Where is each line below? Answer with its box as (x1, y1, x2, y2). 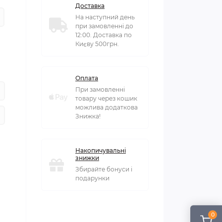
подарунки (75, 174, 110, 182)
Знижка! (75, 112, 101, 120)
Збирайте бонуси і (75, 166, 132, 173)
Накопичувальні (75, 147, 126, 154)
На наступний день (75, 13, 135, 21)
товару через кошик (75, 95, 137, 102)
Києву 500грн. (75, 40, 119, 48)
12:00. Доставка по (75, 31, 132, 39)
